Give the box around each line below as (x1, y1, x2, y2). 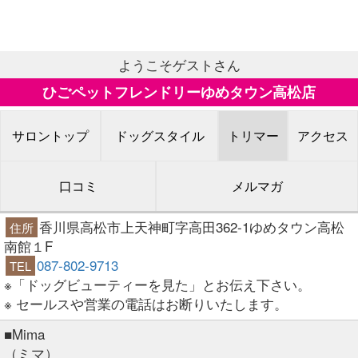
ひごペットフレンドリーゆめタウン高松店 (42, 81, 316, 102)
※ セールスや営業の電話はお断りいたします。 (4, 292, 288, 313)
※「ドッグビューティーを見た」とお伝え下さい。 (4, 273, 311, 294)
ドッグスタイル (114, 125, 205, 145)
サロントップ (12, 125, 89, 145)
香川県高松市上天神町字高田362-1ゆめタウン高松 (39, 216, 344, 237)
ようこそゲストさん (117, 54, 241, 74)
